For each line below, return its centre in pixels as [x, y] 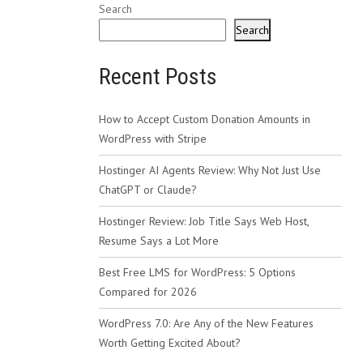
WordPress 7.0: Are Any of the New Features [206, 323]
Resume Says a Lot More [159, 241]
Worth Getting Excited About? [170, 343]
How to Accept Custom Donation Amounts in [205, 119]
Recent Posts [158, 77]
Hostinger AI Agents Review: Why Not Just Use [210, 170]
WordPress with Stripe [153, 139]
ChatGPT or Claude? [148, 190]
